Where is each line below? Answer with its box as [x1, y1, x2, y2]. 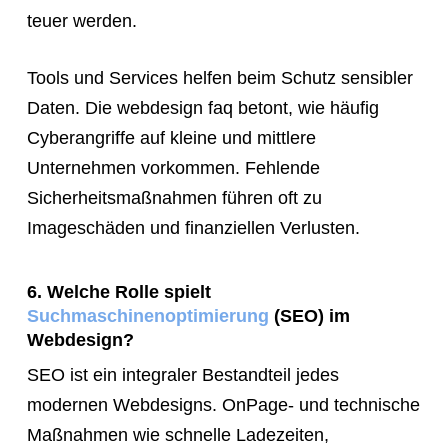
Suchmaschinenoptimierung [26, 305, 269, 326]
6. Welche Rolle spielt [26, 281, 211, 302]
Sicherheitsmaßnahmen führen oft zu [26, 187, 322, 208]
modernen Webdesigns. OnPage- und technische [26, 394, 420, 415]
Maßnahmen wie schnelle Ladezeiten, [26, 424, 329, 445]
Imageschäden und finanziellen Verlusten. [26, 217, 360, 238]
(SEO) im [268, 305, 350, 326]
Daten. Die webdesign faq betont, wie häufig [26, 97, 379, 118]
